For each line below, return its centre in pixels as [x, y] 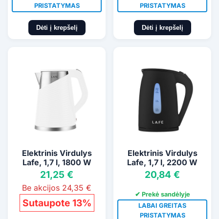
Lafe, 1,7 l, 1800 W [57, 163]
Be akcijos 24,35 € [57, 188]
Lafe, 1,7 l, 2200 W [162, 163]
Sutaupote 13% [57, 203]
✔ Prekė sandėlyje [162, 195]
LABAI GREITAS [162, 206]
